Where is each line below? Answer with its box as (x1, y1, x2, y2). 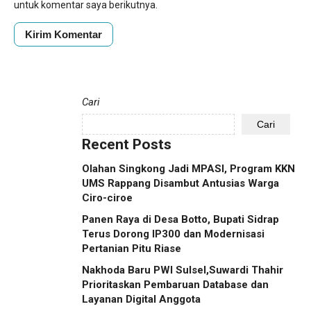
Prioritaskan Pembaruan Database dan (82, 278, 269, 291)
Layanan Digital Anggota (82, 293, 201, 305)
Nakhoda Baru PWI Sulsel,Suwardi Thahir (82, 264, 283, 276)
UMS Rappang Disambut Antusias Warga (82, 177, 279, 190)
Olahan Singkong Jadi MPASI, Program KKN (82, 162, 295, 175)
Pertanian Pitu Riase (82, 242, 181, 255)
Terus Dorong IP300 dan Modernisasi (82, 228, 264, 240)
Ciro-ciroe (82, 192, 133, 204)
